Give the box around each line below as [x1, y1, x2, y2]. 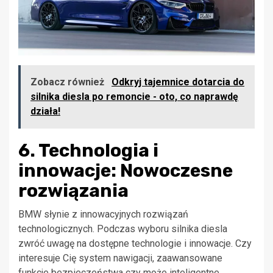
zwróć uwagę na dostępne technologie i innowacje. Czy [18, 238, 252, 250]
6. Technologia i [18, 140, 158, 162]
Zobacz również [30, 76, 107, 88]
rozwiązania [18, 180, 129, 202]
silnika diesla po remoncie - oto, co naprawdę [30, 91, 238, 103]
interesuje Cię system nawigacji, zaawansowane [18, 252, 222, 264]
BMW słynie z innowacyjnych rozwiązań [18, 208, 188, 221]
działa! [30, 105, 60, 118]
